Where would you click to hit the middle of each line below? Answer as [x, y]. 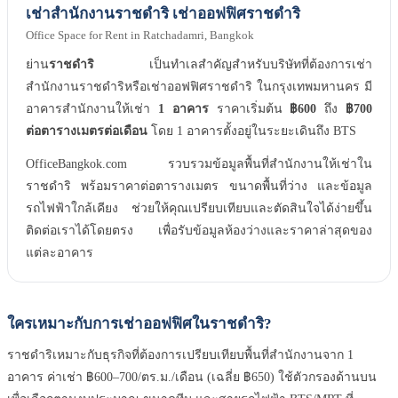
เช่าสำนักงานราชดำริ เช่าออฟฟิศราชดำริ [163, 14]
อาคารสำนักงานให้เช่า [92, 109]
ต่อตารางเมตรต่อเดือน [87, 131]
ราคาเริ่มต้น [249, 109]
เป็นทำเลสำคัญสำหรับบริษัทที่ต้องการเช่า [233, 65]
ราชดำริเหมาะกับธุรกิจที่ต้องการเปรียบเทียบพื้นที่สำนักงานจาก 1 [180, 355]
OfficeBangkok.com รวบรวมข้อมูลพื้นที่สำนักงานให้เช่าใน [199, 164]
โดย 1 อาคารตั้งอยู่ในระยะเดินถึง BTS [252, 131]
